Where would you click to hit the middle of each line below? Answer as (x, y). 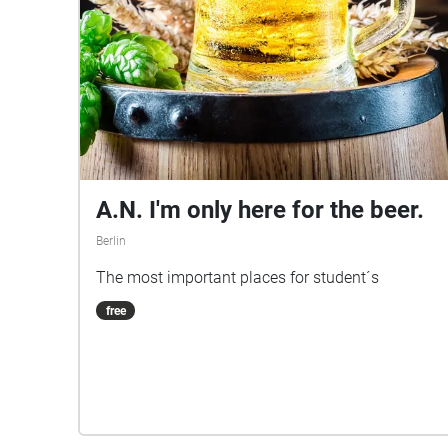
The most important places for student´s (237, 277)
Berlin (111, 240)
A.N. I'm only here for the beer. (260, 209)
